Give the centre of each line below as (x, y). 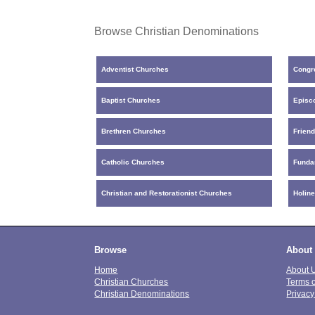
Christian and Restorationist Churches (167, 193)
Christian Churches (131, 281)
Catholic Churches (133, 162)
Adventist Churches (135, 70)
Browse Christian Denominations (177, 31)
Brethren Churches (134, 131)
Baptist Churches (131, 101)
